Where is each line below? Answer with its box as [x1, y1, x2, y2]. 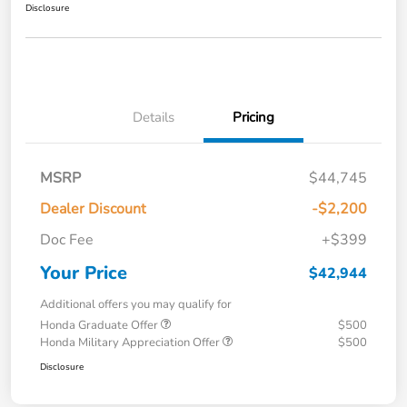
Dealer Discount [40, 198, 146, 219]
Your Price [40, 260, 127, 285]
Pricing [233, 107, 274, 126]
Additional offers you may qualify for [40, 295, 232, 313]
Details [133, 107, 174, 126]
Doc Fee [40, 229, 94, 250]
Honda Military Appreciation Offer [40, 333, 223, 351]
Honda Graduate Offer [40, 316, 161, 333]
